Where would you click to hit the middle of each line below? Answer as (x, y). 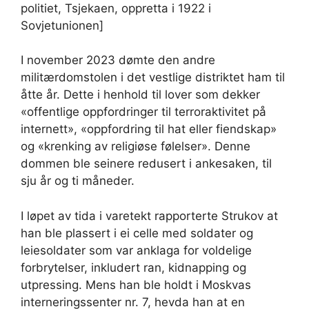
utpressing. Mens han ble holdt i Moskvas (136, 285)
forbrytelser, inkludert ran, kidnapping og (133, 267)
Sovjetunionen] (62, 25)
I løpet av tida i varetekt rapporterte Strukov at (149, 216)
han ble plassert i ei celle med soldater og (137, 233)
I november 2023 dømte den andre (118, 60)
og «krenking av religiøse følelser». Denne (136, 147)
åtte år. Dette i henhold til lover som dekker (140, 95)
